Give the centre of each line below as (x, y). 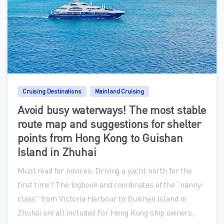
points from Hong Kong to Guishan (100, 137)
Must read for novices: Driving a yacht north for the (105, 170)
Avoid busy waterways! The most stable (112, 109)
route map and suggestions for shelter (109, 123)
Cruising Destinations (52, 91)
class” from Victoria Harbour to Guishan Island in (102, 198)
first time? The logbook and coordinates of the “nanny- (111, 184)
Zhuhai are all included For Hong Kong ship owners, (106, 212)
